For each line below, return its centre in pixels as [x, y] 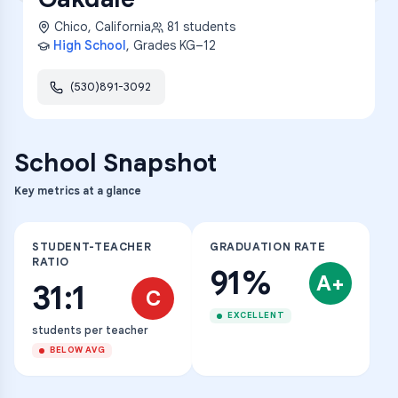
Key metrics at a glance [78, 191]
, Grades [153, 45]
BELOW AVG [78, 350]
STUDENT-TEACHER [92, 247]
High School [90, 45]
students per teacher [90, 330]
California [123, 27]
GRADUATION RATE [268, 247]
